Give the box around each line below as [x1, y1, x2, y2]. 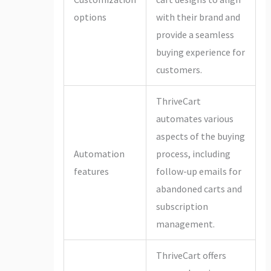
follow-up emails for [155, 165, 241, 177]
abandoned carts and [155, 182, 242, 195]
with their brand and [155, 10, 240, 23]
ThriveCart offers [155, 249, 226, 261]
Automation [73, 147, 125, 160]
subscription [155, 200, 208, 212]
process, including [155, 147, 230, 160]
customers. [155, 63, 202, 76]
